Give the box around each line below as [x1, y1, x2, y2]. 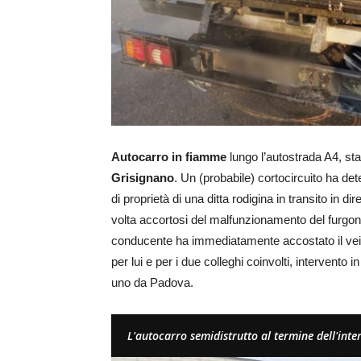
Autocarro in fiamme [111, 149, 226, 164]
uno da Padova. [111, 275, 193, 289]
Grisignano [111, 170, 174, 185]
